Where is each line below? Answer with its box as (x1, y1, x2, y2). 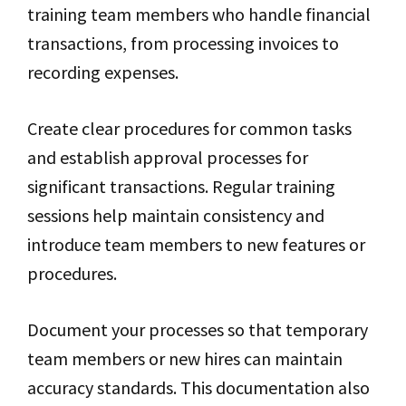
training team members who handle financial (27, 3, 371, 25)
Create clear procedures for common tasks (27, 117, 352, 140)
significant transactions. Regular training (27, 175, 335, 198)
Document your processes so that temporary (27, 318, 368, 341)
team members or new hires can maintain (27, 347, 343, 370)
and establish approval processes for (27, 146, 308, 169)
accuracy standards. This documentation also (27, 376, 370, 399)
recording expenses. (27, 61, 179, 83)
